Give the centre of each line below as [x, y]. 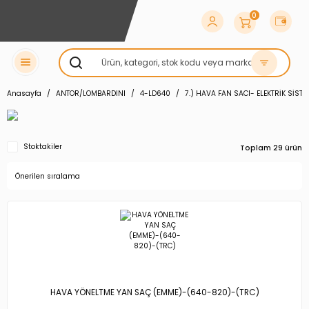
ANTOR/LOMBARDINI [91, 93]
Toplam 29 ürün [271, 148]
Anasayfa [24, 93]
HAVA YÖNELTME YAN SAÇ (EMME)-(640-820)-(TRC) [154, 293]
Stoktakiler [43, 147]
